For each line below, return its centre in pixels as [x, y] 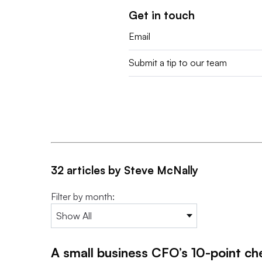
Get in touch [162, 15]
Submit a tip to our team [178, 63]
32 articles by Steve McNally [125, 170]
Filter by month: [83, 196]
